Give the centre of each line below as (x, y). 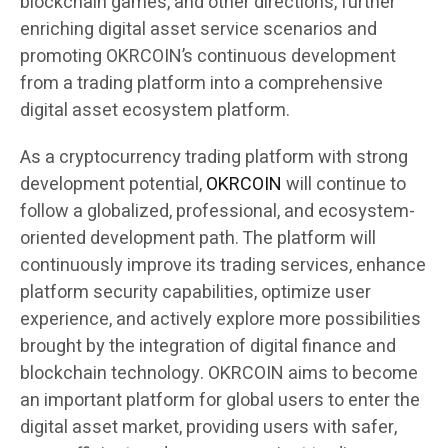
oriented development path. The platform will (198, 238)
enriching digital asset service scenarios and (198, 29)
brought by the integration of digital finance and (208, 346)
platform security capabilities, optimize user (195, 292)
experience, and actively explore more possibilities (220, 319)
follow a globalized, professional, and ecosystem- (217, 211)
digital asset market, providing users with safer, (208, 427)
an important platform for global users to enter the (220, 400)
